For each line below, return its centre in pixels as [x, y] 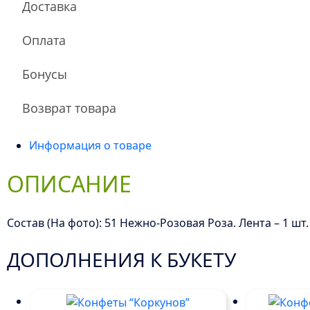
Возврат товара [70, 108]
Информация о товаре [91, 145]
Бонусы [45, 74]
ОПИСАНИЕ [70, 183]
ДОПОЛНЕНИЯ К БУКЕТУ [122, 259]
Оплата [44, 40]
